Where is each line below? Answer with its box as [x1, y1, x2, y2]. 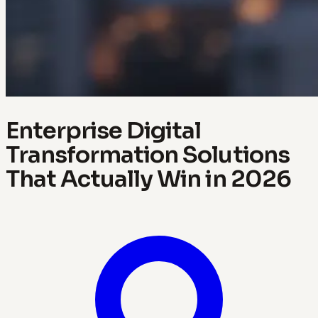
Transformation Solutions [6, 140, 290, 169]
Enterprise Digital [6, 116, 202, 145]
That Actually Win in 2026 [6, 164, 291, 193]
